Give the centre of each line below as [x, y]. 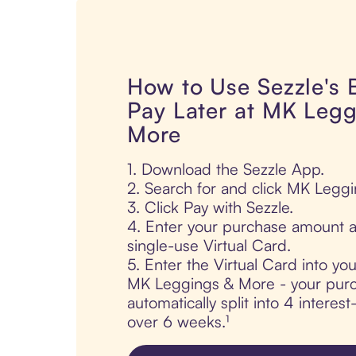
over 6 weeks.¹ [178, 322]
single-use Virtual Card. [209, 246]
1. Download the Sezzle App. [226, 169]
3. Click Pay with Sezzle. [210, 207]
